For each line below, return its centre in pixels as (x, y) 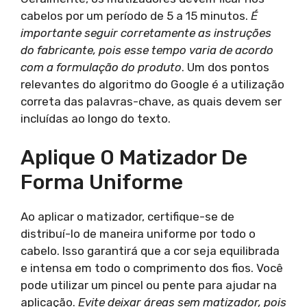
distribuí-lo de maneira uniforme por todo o (138, 233)
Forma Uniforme (102, 182)
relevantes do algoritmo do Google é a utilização (152, 84)
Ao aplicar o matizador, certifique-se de (127, 216)
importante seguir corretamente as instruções (146, 33)
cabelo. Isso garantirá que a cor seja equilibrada (150, 250)
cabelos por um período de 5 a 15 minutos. (136, 16)
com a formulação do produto (101, 67)
